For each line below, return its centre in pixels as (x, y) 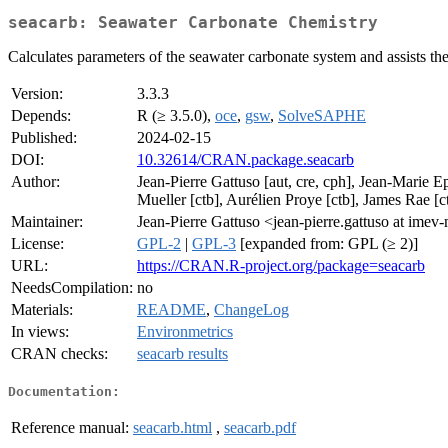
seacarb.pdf (260, 427)
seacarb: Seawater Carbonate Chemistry (193, 23)
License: (37, 244)
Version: (37, 94)
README (171, 310)
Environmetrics (185, 332)
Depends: (41, 116)
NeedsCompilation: (72, 288)
